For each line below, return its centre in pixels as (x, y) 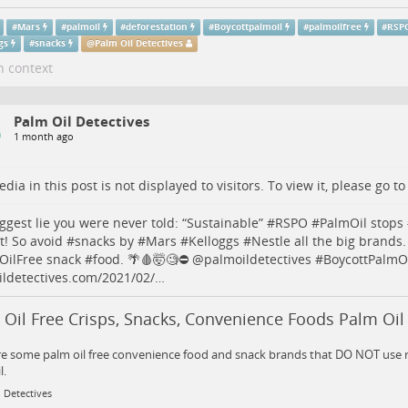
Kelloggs (214, 241)
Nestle (270, 241)
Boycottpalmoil (249, 27)
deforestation (157, 27)
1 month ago (43, 136)
